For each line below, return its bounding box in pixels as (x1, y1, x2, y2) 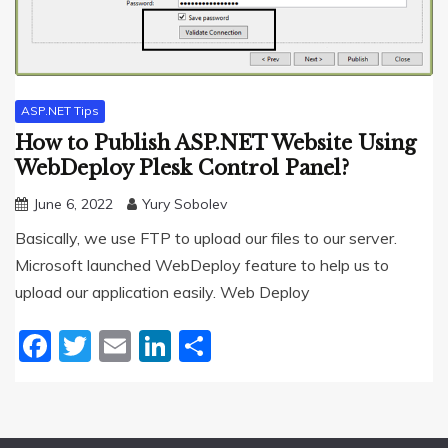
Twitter (91, 325, 199, 366)
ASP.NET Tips (21, 103, 99, 119)
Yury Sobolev (142, 194, 227, 213)
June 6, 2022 (33, 194, 113, 213)
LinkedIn (171, 325, 294, 366)
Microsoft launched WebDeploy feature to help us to (15, 254, 389, 275)
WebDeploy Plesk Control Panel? (15, 155, 349, 180)
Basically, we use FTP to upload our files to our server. (15, 227, 397, 248)
